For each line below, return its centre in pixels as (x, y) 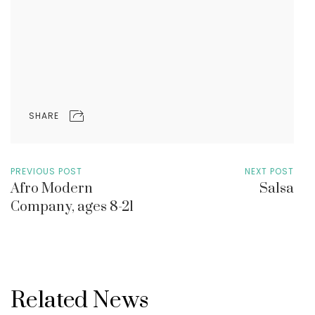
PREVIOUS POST (46, 171)
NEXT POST (269, 171)
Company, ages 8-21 (72, 207)
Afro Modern (52, 188)
